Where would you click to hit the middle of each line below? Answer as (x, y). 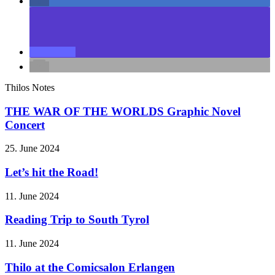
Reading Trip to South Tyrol (77, 220)
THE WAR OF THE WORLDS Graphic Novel (123, 111)
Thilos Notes (30, 87)
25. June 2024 (32, 149)
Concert (25, 125)
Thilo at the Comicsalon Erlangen (90, 267)
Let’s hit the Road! (52, 172)
